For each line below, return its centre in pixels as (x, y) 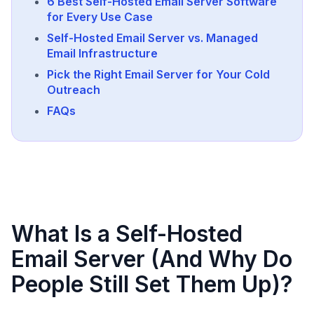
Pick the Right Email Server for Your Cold (158, 74)
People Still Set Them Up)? (152, 284)
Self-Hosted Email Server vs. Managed (152, 38)
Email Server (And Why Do (152, 259)
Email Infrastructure (102, 53)
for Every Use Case (100, 17)
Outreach (74, 90)
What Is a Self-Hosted (127, 234)
